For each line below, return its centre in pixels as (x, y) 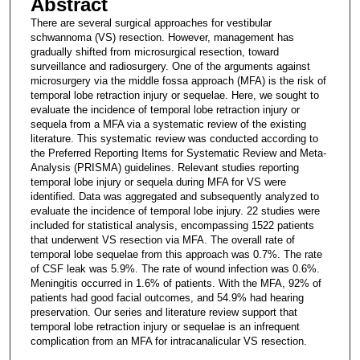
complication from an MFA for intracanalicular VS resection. (168, 341)
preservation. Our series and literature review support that (164, 312)
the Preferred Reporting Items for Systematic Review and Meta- (178, 153)
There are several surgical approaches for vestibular (151, 22)
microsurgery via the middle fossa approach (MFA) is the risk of (178, 80)
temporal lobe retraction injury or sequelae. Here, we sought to (174, 95)
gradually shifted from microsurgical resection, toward (154, 51)
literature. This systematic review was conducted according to (174, 138)
